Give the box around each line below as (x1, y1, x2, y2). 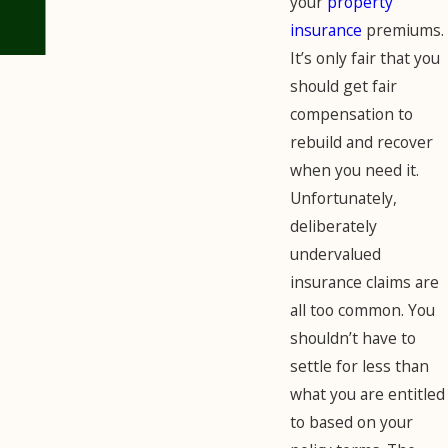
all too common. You (290, 298, 435, 321)
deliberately (290, 214, 377, 237)
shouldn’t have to (290, 326, 416, 349)
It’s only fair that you (290, 46, 440, 69)
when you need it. (290, 158, 419, 181)
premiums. (362, 18, 444, 41)
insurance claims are (290, 270, 439, 293)
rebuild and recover (290, 130, 433, 153)
